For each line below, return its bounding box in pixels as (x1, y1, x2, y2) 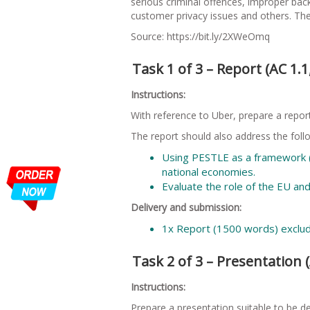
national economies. (162, 164, 255, 179)
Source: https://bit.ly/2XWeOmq (131, 29, 270, 43)
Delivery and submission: (131, 200, 241, 214)
